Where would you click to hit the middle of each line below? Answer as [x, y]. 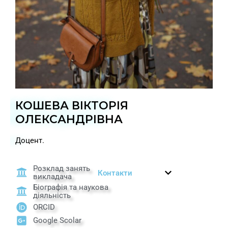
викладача [53, 176]
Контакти [115, 173]
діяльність [52, 195]
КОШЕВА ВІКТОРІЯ [72, 105]
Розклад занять [62, 168]
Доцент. [31, 140]
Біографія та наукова [71, 187]
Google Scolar [58, 221]
